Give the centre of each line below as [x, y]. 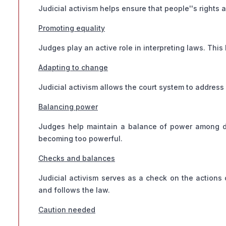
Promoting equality [72, 28]
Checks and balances [77, 158]
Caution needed [67, 210]
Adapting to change [73, 68]
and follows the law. [74, 190]
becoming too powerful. [80, 139]
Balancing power [68, 107]
